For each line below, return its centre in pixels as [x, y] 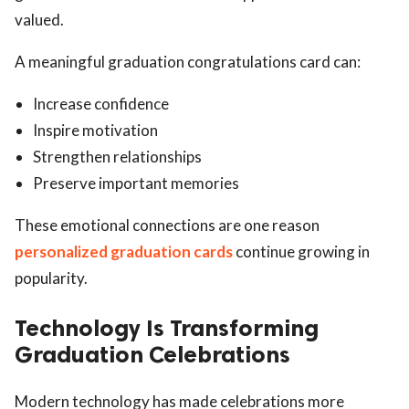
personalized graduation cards [124, 251]
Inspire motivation [95, 130]
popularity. [51, 278]
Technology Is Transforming [167, 328]
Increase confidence [101, 103]
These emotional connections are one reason [167, 225]
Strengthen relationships [117, 156]
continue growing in [301, 251]
